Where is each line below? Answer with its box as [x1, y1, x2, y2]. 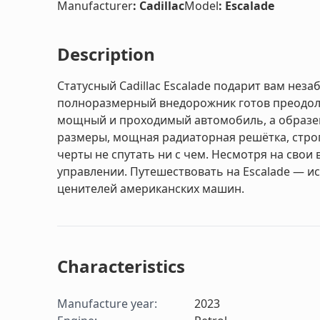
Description [57, 42, 155, 66]
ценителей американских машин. [57, 181, 244, 197]
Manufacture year [57, 296, 154, 312]
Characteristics [57, 254, 185, 279]
